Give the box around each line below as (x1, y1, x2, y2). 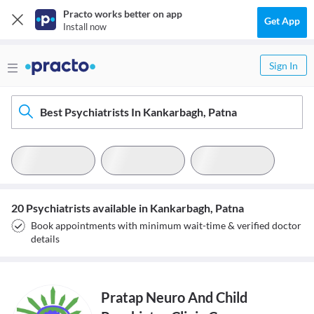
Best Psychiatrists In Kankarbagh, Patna (40, 105, 237, 118)
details (31, 233, 60, 245)
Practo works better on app (63, 8, 182, 20)
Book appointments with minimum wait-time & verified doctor (31, 219, 301, 231)
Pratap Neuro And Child (101, 289, 247, 306)
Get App (264, 15, 300, 27)
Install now (63, 21, 107, 32)
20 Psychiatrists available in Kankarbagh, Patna (11, 201, 244, 214)
